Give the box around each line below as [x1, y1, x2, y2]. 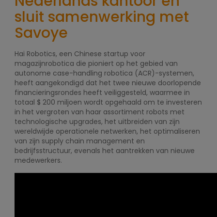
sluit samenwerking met [15, 7, 189, 27]
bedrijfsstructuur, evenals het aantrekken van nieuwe [15, 146, 195, 155]
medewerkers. [15, 155, 62, 165]
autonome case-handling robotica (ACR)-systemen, [15, 68, 194, 78]
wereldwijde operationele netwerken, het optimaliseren [15, 126, 200, 136]
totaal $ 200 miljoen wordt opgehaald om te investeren [15, 97, 202, 107]
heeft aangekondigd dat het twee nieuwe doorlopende [15, 78, 201, 88]
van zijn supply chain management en [15, 136, 145, 146]
